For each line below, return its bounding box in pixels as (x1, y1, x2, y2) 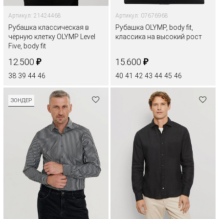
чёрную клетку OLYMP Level (8, 33, 95, 41)
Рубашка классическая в (8, 23, 89, 32)
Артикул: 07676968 (115, 12, 168, 20)
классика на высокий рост (115, 33, 202, 41)
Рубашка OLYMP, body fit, (115, 23, 193, 32)
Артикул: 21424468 (8, 12, 61, 20)
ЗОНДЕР (11, 97, 32, 104)
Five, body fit (8, 42, 46, 50)
